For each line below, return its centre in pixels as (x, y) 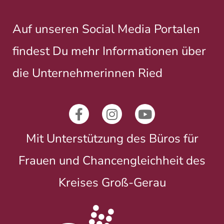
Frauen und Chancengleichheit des (112, 160)
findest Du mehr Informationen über (109, 51)
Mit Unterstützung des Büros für (112, 138)
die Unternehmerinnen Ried (87, 73)
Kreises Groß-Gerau (112, 182)
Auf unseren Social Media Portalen (106, 29)
